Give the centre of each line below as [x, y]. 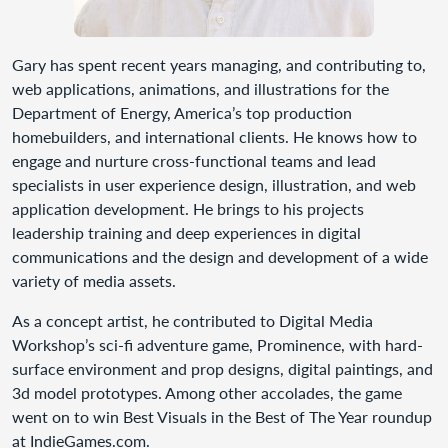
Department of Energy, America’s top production [182, 112]
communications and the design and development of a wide [220, 256]
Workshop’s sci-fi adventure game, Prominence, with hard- [217, 344]
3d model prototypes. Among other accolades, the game [207, 392]
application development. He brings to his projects [188, 208]
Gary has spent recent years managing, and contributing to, [219, 64]
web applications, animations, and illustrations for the [200, 88]
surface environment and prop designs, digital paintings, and [222, 368]
